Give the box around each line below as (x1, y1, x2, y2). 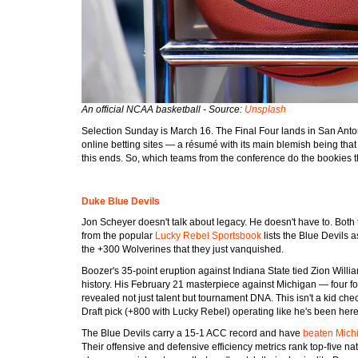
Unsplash (245, 103, 286, 115)
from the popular (82, 229, 155, 241)
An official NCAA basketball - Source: (82, 103, 245, 115)
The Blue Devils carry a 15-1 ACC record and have (82, 327, 303, 339)
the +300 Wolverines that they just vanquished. (82, 243, 284, 255)
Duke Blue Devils (82, 195, 160, 207)
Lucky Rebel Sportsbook (155, 229, 261, 241)
